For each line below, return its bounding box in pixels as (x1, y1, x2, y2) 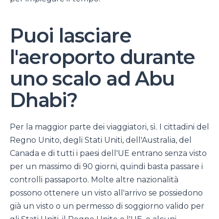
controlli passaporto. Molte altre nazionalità (10, 175, 178, 185)
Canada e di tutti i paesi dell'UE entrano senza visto (10, 149, 207, 158)
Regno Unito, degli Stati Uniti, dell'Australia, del (10, 135, 192, 145)
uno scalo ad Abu (10, 66, 175, 90)
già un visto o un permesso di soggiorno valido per (10, 201, 204, 211)
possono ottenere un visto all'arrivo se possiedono (10, 188, 203, 198)
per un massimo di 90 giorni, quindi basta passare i (10, 162, 203, 172)
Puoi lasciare (10, 23, 131, 47)
